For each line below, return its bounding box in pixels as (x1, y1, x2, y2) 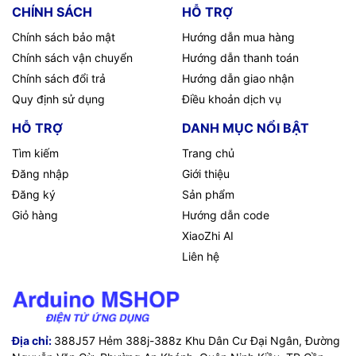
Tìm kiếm (12, 146, 59, 161)
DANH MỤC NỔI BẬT (182, 120, 309, 137)
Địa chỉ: (12, 334, 54, 348)
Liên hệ (182, 250, 219, 264)
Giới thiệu (182, 167, 230, 181)
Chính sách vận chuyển (12, 51, 133, 65)
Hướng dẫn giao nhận (182, 72, 294, 86)
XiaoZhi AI (182, 229, 234, 243)
